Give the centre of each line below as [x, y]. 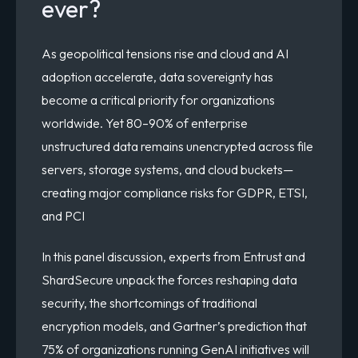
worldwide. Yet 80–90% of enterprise [145, 123]
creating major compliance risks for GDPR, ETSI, [175, 192]
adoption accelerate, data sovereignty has [157, 76]
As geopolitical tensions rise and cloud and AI [165, 53]
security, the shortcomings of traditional [149, 303]
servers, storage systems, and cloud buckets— [167, 169]
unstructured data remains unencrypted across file [177, 146]
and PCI [63, 215]
